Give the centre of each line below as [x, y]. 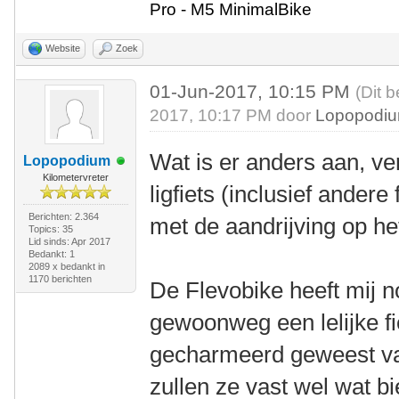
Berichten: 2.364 [63, 216]
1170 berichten [60, 279]
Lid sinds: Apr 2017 [69, 241]
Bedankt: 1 [51, 254]
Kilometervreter [75, 177]
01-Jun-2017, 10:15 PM [253, 91]
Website [63, 48]
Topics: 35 [50, 229]
